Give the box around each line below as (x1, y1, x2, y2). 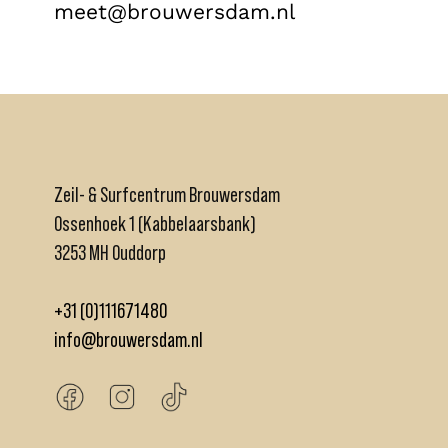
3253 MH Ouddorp (54, 240, 166, 264)
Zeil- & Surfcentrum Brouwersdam (54, 182, 280, 206)
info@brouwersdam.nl (54, 327, 203, 351)
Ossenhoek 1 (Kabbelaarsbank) (54, 211, 256, 235)
